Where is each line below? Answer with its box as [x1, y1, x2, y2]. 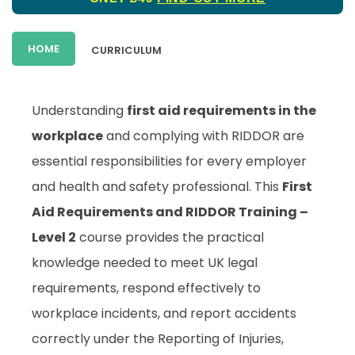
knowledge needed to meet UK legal [32, 254, 258, 273]
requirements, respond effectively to [32, 279, 261, 298]
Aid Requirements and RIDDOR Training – [32, 203, 308, 222]
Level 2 [32, 228, 76, 247]
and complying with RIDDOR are [103, 127, 304, 146]
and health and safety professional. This [32, 177, 282, 197]
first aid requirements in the [127, 101, 316, 120]
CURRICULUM [91, 43, 162, 59]
